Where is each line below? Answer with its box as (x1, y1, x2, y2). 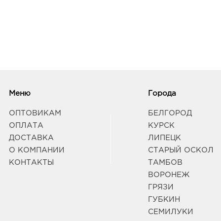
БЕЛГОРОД (147, 110, 192, 117)
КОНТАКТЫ (8, 159, 54, 166)
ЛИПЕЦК (147, 135, 181, 142)
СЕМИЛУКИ (147, 209, 193, 216)
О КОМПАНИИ (8, 147, 65, 154)
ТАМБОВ (147, 159, 183, 166)
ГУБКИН (147, 196, 180, 203)
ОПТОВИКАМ (8, 110, 61, 117)
